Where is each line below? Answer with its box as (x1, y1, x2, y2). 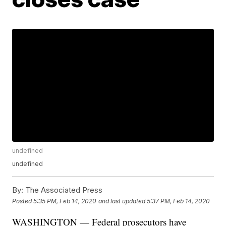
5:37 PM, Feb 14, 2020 (147, 197, 210, 205)
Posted (12, 197, 34, 205)
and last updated (98, 197, 146, 205)
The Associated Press (23, 185, 103, 195)
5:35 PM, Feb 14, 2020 (33, 197, 97, 205)
